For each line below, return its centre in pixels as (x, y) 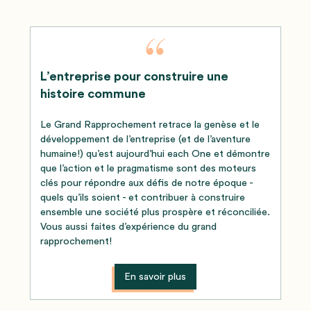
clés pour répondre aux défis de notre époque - (146, 183)
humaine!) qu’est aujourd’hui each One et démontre (155, 154)
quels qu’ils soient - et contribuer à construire (142, 198)
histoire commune (93, 93)
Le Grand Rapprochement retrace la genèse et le (150, 125)
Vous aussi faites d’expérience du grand (128, 227)
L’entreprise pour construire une (134, 76)
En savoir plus (155, 276)
